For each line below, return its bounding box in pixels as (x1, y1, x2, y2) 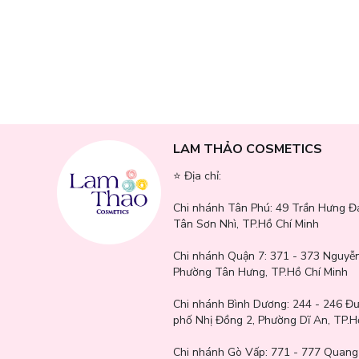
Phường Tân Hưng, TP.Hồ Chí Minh (172, 264, 348, 280)
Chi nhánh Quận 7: (172, 248, 270, 264)
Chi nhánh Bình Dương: (172, 296, 292, 312)
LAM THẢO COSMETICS (172, 139, 322, 158)
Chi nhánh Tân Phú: (172, 200, 276, 216)
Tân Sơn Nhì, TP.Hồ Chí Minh (172, 216, 319, 232)
